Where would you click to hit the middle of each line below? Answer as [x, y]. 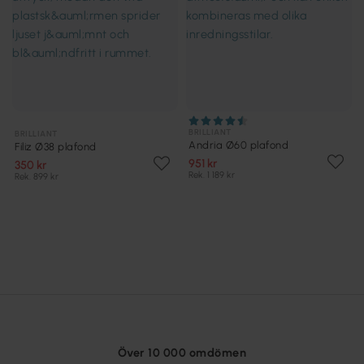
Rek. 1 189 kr [212, 175]
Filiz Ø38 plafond [56, 147]
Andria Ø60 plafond [238, 145]
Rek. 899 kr [37, 177]
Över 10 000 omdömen [182, 353]
